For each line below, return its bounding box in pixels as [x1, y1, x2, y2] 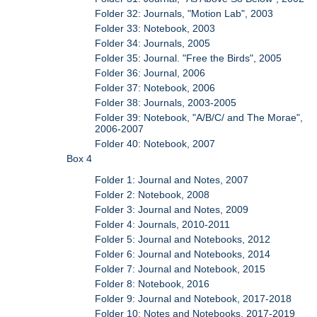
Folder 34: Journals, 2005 [95, 38, 211, 49]
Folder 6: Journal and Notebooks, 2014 [95, 248, 271, 260]
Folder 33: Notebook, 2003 [95, 23, 216, 34]
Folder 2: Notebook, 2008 [95, 189, 210, 201]
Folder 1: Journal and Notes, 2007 [95, 174, 249, 186]
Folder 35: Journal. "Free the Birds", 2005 [95, 52, 282, 64]
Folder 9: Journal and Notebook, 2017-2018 [95, 293, 292, 305]
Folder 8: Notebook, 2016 [95, 278, 210, 290]
